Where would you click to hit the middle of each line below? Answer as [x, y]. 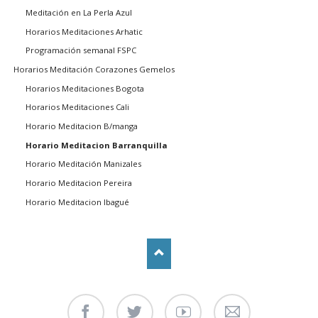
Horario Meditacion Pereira [78, 182]
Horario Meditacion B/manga [81, 126]
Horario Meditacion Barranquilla [96, 145]
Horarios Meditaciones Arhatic [84, 31]
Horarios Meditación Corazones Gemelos [94, 69]
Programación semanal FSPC [81, 50]
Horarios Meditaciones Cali [77, 107]
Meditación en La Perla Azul [78, 12]
